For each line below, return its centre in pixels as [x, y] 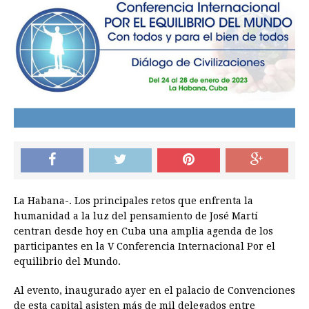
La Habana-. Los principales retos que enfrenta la [133, 201]
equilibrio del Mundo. [67, 262]
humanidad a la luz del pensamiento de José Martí [136, 216]
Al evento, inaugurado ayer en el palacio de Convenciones [154, 291]
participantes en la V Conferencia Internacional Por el [144, 247]
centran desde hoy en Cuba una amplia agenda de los [143, 231]
